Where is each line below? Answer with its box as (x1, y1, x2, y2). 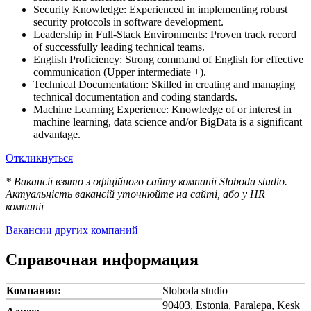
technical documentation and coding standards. (33, 90, 237, 103)
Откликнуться (6, 151, 73, 164)
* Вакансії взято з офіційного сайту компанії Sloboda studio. (6, 175, 287, 187)
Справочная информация (6, 250, 199, 269)
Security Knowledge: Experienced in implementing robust (33, 3, 287, 15)
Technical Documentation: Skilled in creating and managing (33, 78, 295, 90)
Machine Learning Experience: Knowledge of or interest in (33, 103, 292, 115)
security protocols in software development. (33, 15, 224, 28)
